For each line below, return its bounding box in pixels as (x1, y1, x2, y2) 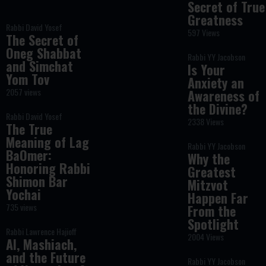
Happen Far (188, 188, 249, 207)
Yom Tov (5, 69, 49, 88)
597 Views (188, 26, 220, 39)
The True (5, 119, 52, 138)
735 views (5, 201, 37, 213)
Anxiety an (188, 73, 245, 92)
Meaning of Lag (5, 132, 89, 151)
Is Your (188, 60, 226, 79)
